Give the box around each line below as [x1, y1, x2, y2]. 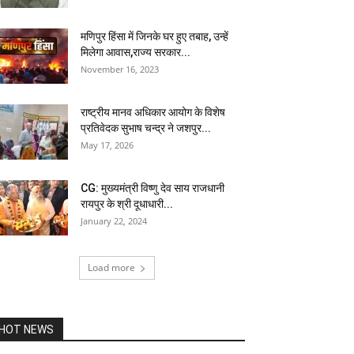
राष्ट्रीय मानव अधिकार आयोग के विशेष [81, 106, 225, 119]
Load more [88, 261, 135, 274]
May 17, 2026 [81, 139, 134, 151]
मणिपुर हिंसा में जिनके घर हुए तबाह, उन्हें [81, 30, 228, 43]
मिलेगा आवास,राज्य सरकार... [81, 46, 190, 58]
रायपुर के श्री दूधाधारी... [81, 198, 173, 210]
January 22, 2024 [81, 215, 147, 227]
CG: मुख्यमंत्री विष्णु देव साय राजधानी [81, 182, 224, 194]
